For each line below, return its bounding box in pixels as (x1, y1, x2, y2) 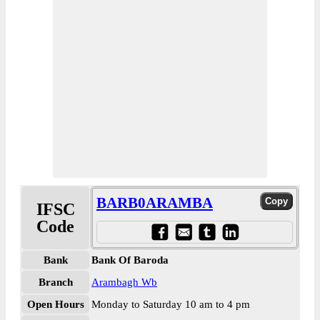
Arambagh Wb (91, 276, 157, 288)
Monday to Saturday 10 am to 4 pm (91, 299, 250, 310)
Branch (38, 276, 73, 288)
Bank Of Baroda (91, 254, 169, 266)
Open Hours (26, 299, 84, 310)
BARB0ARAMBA (96, 194, 213, 211)
